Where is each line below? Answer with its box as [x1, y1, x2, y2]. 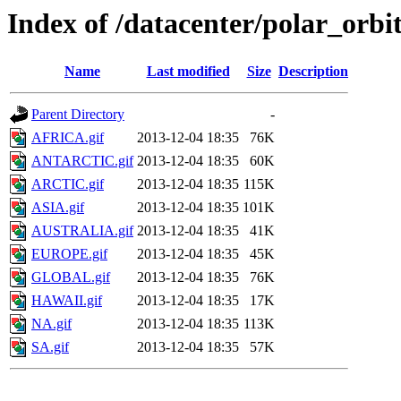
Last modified [146, 64, 230, 80]
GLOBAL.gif [31, 269, 110, 286]
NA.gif [31, 316, 72, 332]
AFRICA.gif [31, 130, 104, 146]
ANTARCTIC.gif [31, 153, 133, 169]
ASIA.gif [31, 200, 84, 216]
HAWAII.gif [31, 293, 102, 309]
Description [278, 64, 348, 80]
